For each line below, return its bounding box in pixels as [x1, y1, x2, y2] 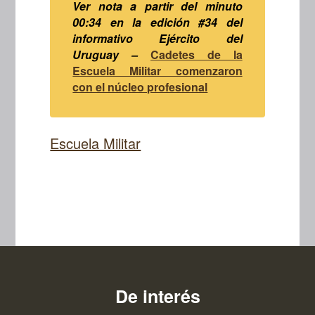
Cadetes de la [150, 46, 243, 63]
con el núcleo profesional [72, 79, 208, 96]
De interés [115, 283, 200, 309]
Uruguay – [72, 46, 150, 63]
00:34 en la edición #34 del [72, 14, 243, 31]
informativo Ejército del [72, 30, 243, 47]
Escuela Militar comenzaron [72, 63, 243, 79]
